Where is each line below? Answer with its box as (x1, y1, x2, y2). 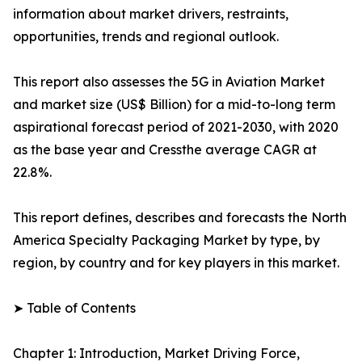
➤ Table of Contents (13, 300, 136, 317)
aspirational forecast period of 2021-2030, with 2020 (13, 119, 339, 136)
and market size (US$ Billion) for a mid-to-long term (13, 96, 335, 113)
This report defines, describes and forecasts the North (13, 209, 347, 226)
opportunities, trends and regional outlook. (13, 28, 279, 45)
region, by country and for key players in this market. (13, 255, 339, 271)
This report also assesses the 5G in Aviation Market (13, 74, 325, 90)
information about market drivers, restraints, (13, 6, 288, 23)
